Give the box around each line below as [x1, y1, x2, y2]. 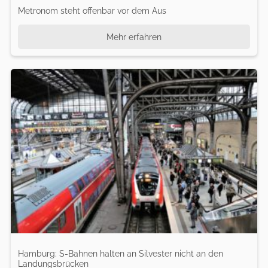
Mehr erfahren [106, 31, 162, 42]
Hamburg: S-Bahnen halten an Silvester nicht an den [17, 248, 223, 258]
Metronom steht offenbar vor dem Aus [17, 5, 166, 16]
